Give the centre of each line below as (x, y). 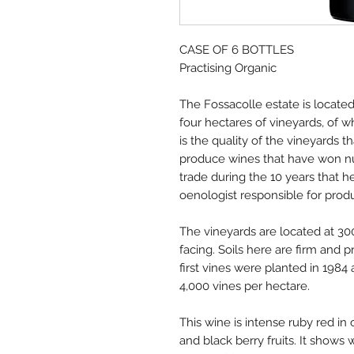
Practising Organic (228, 68)
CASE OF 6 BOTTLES (237, 49)
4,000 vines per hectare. (245, 286)
